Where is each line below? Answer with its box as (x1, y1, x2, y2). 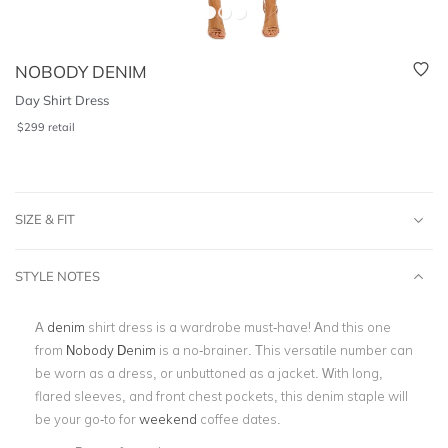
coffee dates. (197, 411, 281, 427)
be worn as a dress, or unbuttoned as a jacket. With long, (35, 365, 383, 381)
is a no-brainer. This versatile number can (156, 342, 413, 358)
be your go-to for (35, 411, 139, 427)
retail (48, 120, 76, 134)
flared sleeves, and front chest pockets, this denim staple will (35, 388, 408, 404)
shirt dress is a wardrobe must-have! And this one (85, 319, 391, 335)
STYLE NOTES (15, 268, 100, 284)
